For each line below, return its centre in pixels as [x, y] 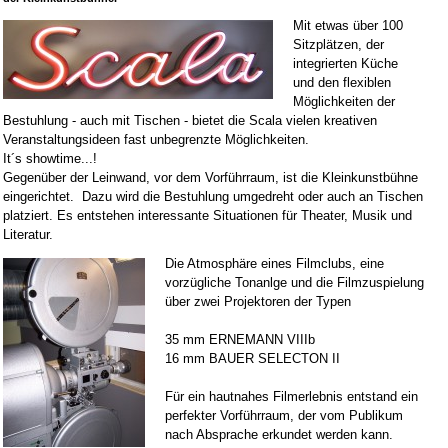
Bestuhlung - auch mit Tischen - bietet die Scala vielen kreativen [190, 120]
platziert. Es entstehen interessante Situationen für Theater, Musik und [207, 215]
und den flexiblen [342, 82]
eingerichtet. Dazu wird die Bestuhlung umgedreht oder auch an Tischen [213, 196]
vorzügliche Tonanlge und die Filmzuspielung [294, 282]
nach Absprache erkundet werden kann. [279, 434]
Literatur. [28, 234]
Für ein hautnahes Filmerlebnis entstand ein [291, 396]
